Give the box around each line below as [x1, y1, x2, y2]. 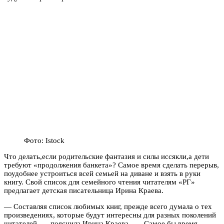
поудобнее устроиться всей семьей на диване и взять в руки [4, 169, 200, 177]
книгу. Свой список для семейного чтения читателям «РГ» [4, 177, 195, 186]
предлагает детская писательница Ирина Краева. [4, 186, 163, 194]
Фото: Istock [24, 136, 64, 144]
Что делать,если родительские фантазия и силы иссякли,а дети [4, 152, 209, 160]
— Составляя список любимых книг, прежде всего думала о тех [4, 202, 212, 210]
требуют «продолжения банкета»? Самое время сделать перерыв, [4, 160, 219, 169]
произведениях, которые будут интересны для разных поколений [4, 210, 216, 219]
